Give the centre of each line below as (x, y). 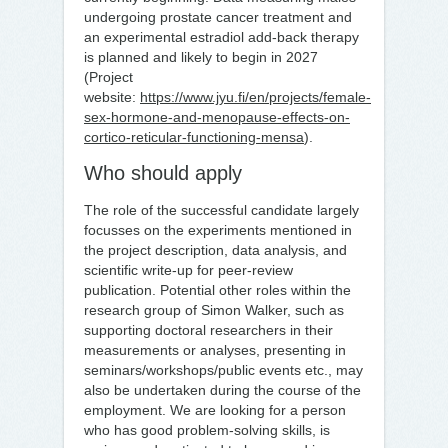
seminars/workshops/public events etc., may (223, 370)
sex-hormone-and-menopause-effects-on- (217, 117)
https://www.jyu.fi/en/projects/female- (255, 97)
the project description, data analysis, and (215, 250)
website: (112, 97)
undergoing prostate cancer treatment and (218, 17)
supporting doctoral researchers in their (208, 330)
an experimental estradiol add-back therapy (221, 37)
